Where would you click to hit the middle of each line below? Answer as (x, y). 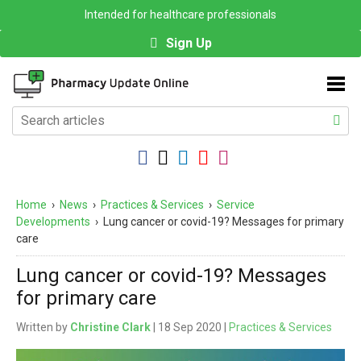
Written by (43, 328)
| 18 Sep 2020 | (190, 328)
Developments (53, 222)
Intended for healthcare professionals (180, 15)
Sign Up (189, 43)
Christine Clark (110, 328)
